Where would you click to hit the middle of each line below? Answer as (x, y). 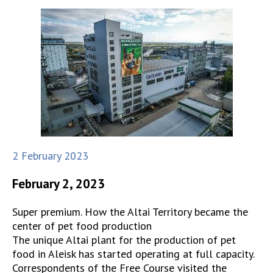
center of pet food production (82, 226)
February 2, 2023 (58, 184)
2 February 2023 (50, 156)
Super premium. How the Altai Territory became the (130, 212)
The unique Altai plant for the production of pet (124, 240)
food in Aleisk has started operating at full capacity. (133, 254)
